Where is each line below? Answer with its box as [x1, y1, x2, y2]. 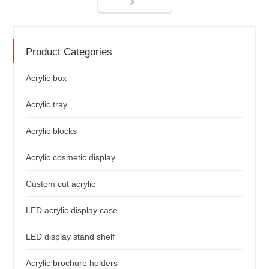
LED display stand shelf [26, 231, 115, 241]
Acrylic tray [26, 99, 68, 109]
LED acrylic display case [26, 205, 118, 215]
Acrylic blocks [26, 125, 77, 136]
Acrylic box [26, 73, 67, 83]
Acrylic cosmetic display [26, 152, 116, 162]
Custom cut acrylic [26, 178, 96, 189]
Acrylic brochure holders [26, 258, 118, 268]
